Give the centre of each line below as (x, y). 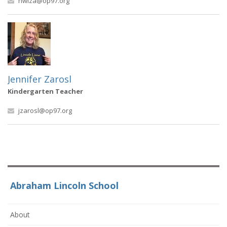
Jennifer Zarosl (40, 79)
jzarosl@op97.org (45, 110)
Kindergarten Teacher (45, 91)
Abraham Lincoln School (64, 185)
